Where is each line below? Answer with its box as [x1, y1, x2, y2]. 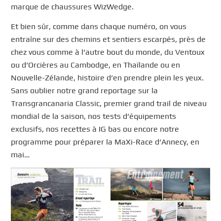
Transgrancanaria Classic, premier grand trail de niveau [11, 98, 207, 108]
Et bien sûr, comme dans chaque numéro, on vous [11, 21, 187, 31]
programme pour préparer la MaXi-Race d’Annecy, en [11, 137, 200, 147]
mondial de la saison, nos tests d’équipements [11, 111, 177, 121]
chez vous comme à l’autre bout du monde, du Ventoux [11, 47, 205, 57]
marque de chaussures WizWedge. [11, 2, 134, 12]
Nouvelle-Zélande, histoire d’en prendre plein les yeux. [11, 73, 204, 82]
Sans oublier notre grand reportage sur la [11, 85, 158, 95]
